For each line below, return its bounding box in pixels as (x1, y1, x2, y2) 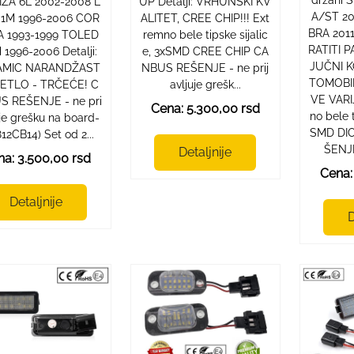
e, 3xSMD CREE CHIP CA (141, 44, 269, 58)
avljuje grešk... (169, 77, 241, 91)
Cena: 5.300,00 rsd (150, 100, 260, 116)
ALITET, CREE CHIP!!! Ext (141, 11, 270, 24)
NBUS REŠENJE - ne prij (141, 61, 269, 74)
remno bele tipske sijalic (142, 28, 268, 41)
